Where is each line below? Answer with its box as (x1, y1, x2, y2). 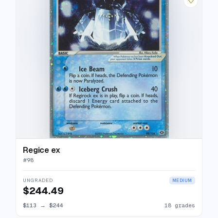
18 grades (164, 201, 195, 209)
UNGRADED (23, 177, 53, 183)
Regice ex (23, 145, 60, 155)
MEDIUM (172, 178, 192, 183)
